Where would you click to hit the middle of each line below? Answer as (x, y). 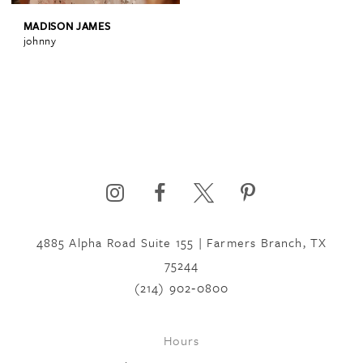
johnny (40, 40)
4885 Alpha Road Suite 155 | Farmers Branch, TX (181, 243)
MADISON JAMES (67, 26)
